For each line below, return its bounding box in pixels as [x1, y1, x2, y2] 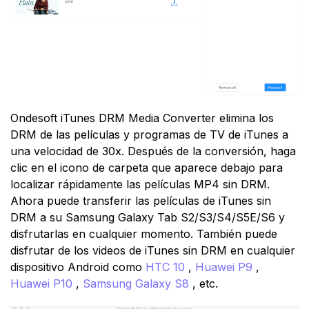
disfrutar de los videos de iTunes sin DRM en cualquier [10, 243, 295, 257]
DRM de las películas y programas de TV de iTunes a [10, 127, 288, 141]
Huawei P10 [10, 276, 76, 290]
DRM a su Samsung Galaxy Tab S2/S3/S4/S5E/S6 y [10, 210, 285, 224]
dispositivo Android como [10, 259, 146, 274]
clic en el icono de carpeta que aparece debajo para [10, 160, 283, 175]
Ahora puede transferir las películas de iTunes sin [10, 193, 271, 208]
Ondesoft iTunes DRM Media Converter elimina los [10, 110, 274, 125]
